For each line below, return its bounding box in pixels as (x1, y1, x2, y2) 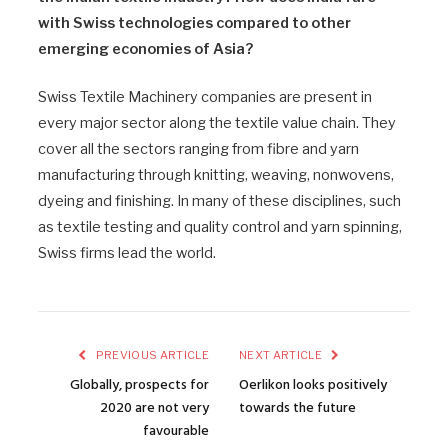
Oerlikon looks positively (239, 373, 387, 397)
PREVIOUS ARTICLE (93, 347, 209, 362)
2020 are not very (100, 396, 209, 420)
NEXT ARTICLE (239, 347, 325, 362)
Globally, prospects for (70, 373, 209, 397)
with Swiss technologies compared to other (38, 13, 351, 32)
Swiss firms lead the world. (38, 243, 216, 262)
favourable (143, 419, 209, 443)
